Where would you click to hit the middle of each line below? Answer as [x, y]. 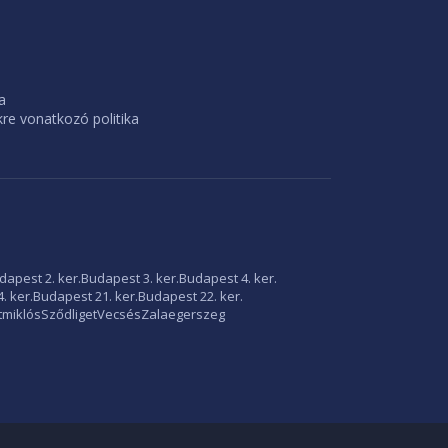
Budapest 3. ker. [130, 278]
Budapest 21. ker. [85, 296]
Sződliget [69, 314]
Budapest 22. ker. [190, 296]
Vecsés [119, 314]
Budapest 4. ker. [228, 278]
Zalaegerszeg [183, 314]
